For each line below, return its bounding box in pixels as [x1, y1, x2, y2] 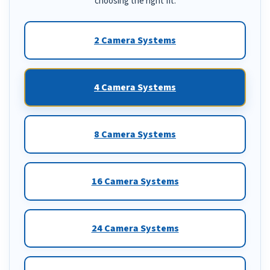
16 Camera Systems [91, 175, 179, 189]
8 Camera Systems [94, 128, 176, 142]
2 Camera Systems [94, 34, 176, 48]
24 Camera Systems [91, 222, 179, 236]
